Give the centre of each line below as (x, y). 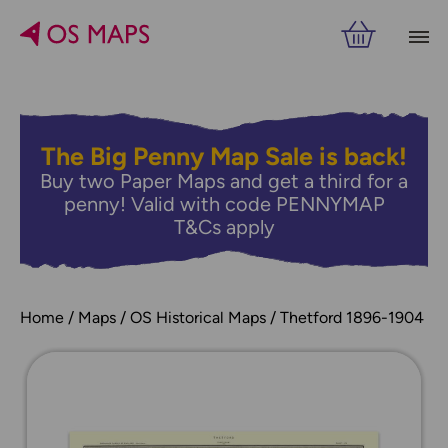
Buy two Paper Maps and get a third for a (224, 181)
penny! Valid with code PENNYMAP (224, 204)
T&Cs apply (224, 227)
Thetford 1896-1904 (352, 317)
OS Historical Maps (198, 317)
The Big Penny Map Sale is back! (224, 156)
